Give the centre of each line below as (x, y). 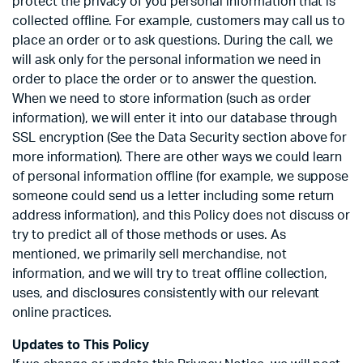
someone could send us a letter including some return (173, 196)
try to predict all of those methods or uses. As (149, 235)
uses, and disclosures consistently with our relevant (166, 294)
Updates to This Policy (81, 346)
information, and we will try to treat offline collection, (170, 274)
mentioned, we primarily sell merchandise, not (149, 255)
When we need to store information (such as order (162, 99)
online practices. (62, 313)
